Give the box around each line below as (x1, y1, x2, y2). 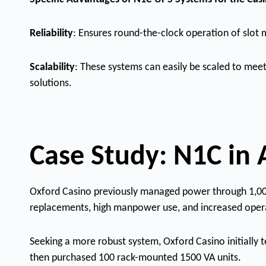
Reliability (30, 28, 73, 40)
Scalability (30, 62, 75, 74)
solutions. (30, 78, 72, 90)
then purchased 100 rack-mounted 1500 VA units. (30, 252, 241, 264)
